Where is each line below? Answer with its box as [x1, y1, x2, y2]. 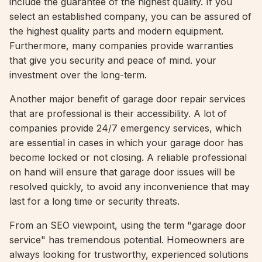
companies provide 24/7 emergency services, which [9, 122, 242, 134]
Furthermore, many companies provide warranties [9, 40, 233, 51]
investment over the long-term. [9, 69, 147, 81]
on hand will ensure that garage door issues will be [9, 166, 235, 178]
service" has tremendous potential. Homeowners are [9, 234, 244, 246]
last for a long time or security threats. [9, 195, 180, 207]
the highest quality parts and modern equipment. [9, 25, 223, 37]
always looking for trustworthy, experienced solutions [9, 249, 249, 260]
